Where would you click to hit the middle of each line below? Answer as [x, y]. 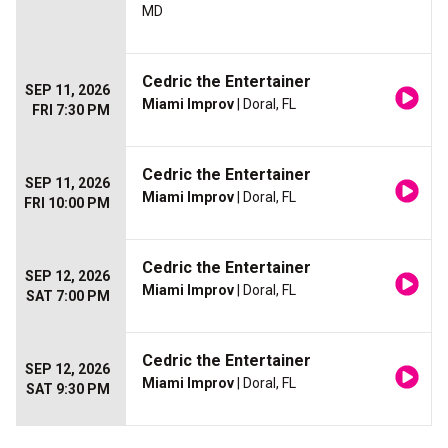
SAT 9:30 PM [68, 389]
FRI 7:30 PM [71, 110]
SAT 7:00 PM [68, 296]
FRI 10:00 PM [67, 203]
